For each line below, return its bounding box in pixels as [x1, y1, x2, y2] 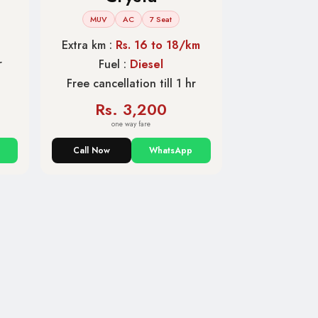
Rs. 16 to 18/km [116, 37, 201, 54]
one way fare [111, 119, 151, 130]
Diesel [130, 56, 164, 73]
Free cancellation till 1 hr [66, 75, 196, 92]
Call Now [72, 144, 110, 158]
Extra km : [62, 37, 116, 54]
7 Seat [150, 13, 172, 26]
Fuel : [99, 56, 131, 73]
